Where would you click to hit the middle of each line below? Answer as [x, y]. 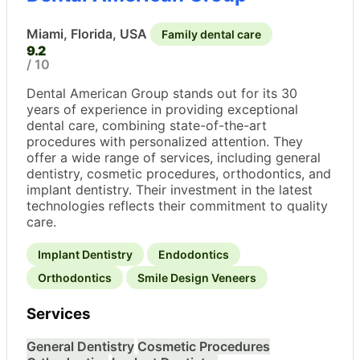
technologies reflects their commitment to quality [177, 206]
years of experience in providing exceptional [162, 110]
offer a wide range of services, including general [174, 158]
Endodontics [194, 255]
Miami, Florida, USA [87, 34]
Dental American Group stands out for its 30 [162, 94]
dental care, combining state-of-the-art [147, 126]
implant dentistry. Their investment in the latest [170, 190]
